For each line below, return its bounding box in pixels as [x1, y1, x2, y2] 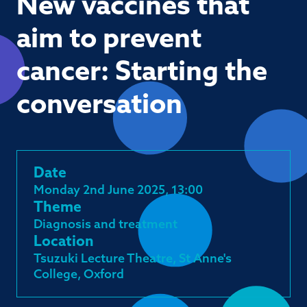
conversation [16, 93, 192, 120]
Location [34, 235, 94, 249]
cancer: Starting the [16, 60, 267, 87]
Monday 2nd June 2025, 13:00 [34, 184, 203, 197]
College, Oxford [34, 269, 124, 282]
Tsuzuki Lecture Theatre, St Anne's [34, 253, 232, 266]
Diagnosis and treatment [34, 219, 177, 232]
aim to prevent [16, 27, 201, 54]
